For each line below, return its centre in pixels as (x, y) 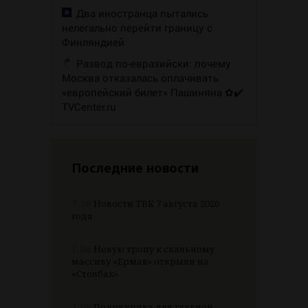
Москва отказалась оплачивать (140, 77)
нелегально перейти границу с (137, 27)
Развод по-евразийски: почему (154, 63)
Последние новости (135, 167)
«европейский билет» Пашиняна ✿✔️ (153, 92)
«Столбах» (95, 273)
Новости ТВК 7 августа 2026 (156, 203)
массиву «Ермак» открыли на (140, 261)
